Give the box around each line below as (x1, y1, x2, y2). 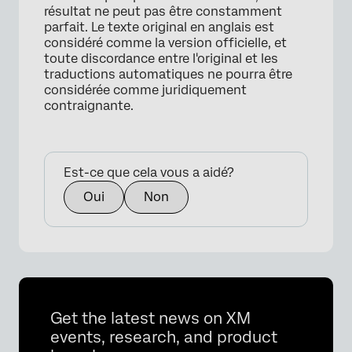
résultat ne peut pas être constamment (44, 4, 282, 19)
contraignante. (44, 98, 134, 113)
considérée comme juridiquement (44, 82, 247, 97)
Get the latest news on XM (50, 309, 251, 328)
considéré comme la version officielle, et (44, 35, 287, 50)
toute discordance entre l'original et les (44, 51, 278, 66)
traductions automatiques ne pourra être (44, 67, 292, 82)
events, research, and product (50, 328, 277, 346)
